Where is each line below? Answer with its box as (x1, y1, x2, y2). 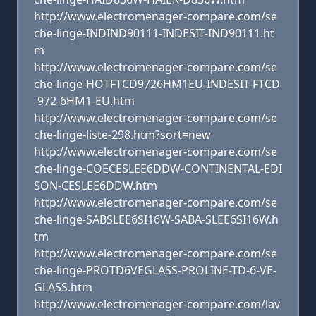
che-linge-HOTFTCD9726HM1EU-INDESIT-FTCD (34, 76, 280, 92)
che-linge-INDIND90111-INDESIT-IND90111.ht (34, 25, 274, 41)
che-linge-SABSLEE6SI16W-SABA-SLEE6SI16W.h (34, 212, 279, 227)
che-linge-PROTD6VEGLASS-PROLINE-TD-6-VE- (34, 262, 276, 278)
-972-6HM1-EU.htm (34, 93, 135, 109)
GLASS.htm (34, 279, 92, 295)
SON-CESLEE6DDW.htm (34, 178, 157, 193)
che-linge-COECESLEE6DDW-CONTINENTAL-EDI (34, 161, 282, 176)
